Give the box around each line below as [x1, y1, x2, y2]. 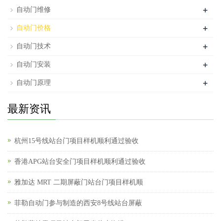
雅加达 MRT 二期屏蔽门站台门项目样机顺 [14, 179, 143, 186]
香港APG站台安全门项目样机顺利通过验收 [14, 158, 146, 165]
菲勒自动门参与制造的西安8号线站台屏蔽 [14, 199, 142, 207]
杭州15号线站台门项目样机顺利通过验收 [14, 137, 139, 145]
